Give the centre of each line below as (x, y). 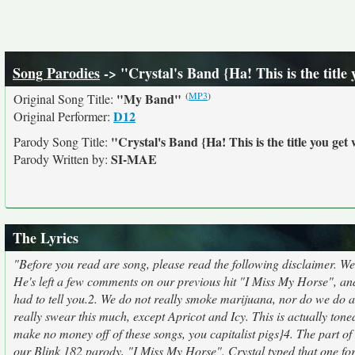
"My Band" (149, 99)
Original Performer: (63, 116)
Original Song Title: (65, 99)
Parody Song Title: (62, 141)
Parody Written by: (62, 159)
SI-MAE (134, 159)
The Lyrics (46, 238)
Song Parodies (56, 73)
